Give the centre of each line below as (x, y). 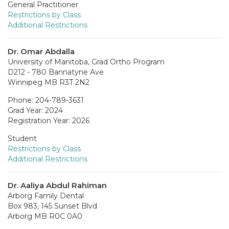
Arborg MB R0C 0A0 (45, 216)
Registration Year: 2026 (49, 120)
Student (22, 138)
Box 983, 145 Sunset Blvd (52, 206)
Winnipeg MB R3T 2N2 (49, 82)
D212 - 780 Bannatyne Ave (56, 72)
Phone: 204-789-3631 (46, 100)
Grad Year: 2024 (35, 110)
